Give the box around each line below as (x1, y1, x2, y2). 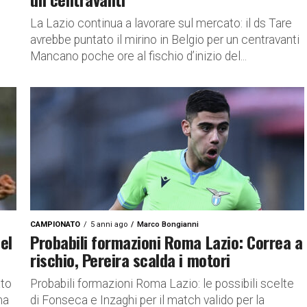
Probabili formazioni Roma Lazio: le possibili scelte (30, 277, 294, 291)
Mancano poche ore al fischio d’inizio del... (30, 49, 247, 63)
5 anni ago (90, 220, 127, 229)
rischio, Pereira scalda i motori (30, 247, 230, 272)
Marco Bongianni (137, 220, 199, 229)
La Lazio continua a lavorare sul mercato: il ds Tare (30, 16, 292, 30)
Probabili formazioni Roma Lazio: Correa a (30, 230, 303, 254)
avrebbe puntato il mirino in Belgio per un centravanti (30, 33, 299, 47)
